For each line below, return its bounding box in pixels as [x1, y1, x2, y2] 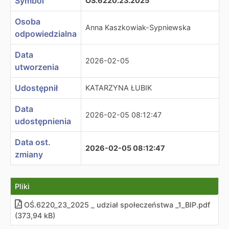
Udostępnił [15, 83, 58, 93]
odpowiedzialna [15, 29, 77, 39]
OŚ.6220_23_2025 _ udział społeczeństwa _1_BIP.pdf [24, 200, 210, 209]
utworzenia [15, 62, 59, 72]
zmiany [15, 149, 43, 159]
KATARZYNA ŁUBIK [85, 83, 152, 92]
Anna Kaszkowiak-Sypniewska [85, 23, 191, 32]
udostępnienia [15, 116, 71, 126]
